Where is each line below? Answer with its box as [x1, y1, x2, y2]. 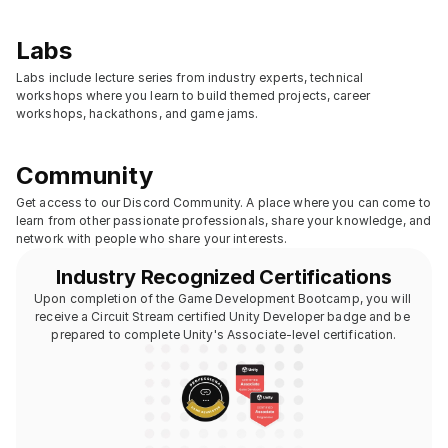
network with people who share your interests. [16, 231, 288, 246]
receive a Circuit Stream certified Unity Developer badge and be [35, 309, 410, 324]
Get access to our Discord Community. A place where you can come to [16, 195, 431, 210]
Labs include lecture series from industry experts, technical [16, 70, 364, 85]
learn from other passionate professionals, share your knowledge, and [16, 213, 432, 228]
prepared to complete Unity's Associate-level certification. [51, 327, 397, 342]
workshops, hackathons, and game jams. [16, 106, 259, 121]
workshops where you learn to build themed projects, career [16, 88, 370, 103]
